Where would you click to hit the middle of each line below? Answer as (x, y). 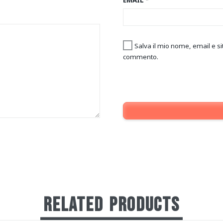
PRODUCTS (145, 205)
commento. (140, 56)
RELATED (73, 205)
